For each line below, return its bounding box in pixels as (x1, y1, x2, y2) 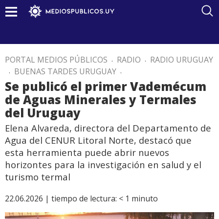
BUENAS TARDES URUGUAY (14, 66, 116, 77)
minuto (131, 193, 158, 204)
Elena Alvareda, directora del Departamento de (5, 122, 211, 134)
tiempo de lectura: (51, 193, 117, 204)
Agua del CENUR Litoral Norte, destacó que (5, 134, 194, 146)
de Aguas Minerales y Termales (5, 91, 197, 108)
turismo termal (5, 171, 70, 183)
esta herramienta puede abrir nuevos (5, 146, 169, 158)
